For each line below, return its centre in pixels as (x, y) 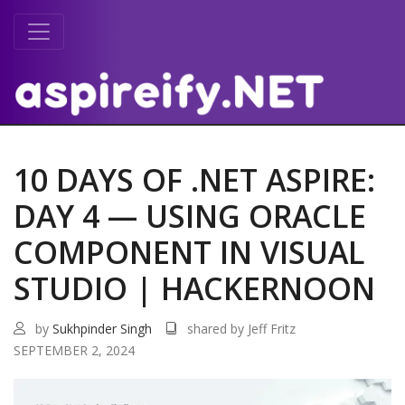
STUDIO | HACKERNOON (194, 288)
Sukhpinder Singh (102, 328)
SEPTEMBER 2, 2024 (74, 350)
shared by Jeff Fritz (241, 328)
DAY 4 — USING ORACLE (190, 216)
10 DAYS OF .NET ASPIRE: (194, 179)
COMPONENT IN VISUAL (189, 252)
